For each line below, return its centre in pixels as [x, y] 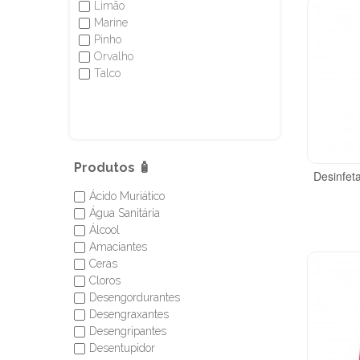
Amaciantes [118, 247]
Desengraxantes [129, 314]
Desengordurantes [134, 297]
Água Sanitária [124, 213]
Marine [110, 22]
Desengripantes [127, 331]
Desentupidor [122, 348]
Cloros [104, 280]
